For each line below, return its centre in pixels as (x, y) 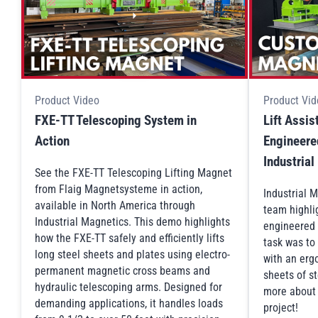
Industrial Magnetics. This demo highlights (132, 222)
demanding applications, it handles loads (129, 304)
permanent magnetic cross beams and (122, 271)
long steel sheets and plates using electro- (132, 255)
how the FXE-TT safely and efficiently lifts (130, 238)
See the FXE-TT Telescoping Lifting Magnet (133, 173)
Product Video (67, 100)
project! (280, 308)
